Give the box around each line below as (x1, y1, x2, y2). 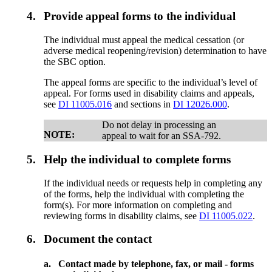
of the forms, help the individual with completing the (44, 188, 245, 199)
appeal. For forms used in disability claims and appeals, (44, 88, 255, 99)
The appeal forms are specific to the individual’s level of (44, 77, 258, 88)
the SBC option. (44, 56, 106, 67)
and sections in (112, 99, 174, 110)
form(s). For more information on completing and (44, 199, 233, 210)
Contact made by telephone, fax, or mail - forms (58, 259, 254, 270)
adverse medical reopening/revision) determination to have (44, 46, 267, 56)
